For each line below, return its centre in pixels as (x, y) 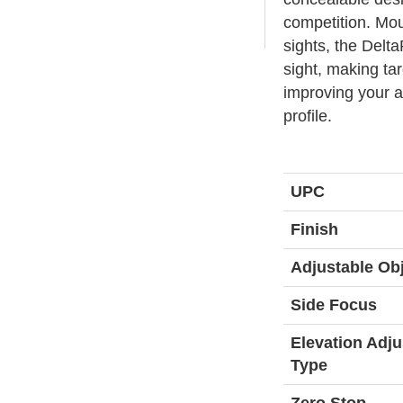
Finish (314, 229)
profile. (307, 116)
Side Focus (333, 305)
